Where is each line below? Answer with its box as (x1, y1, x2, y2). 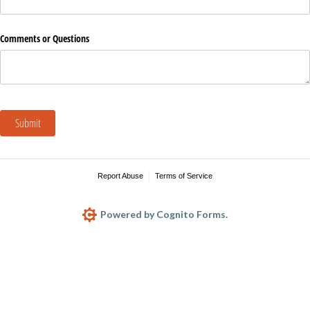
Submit (15, 116, 41, 131)
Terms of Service (154, 172, 212, 181)
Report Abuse (98, 172, 144, 181)
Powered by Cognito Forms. (98, 208, 228, 221)
